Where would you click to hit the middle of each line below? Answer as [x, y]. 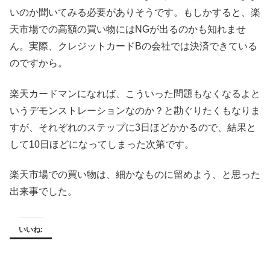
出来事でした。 [43, 192]
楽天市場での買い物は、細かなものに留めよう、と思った [135, 175]
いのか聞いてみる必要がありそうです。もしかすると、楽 [135, 13]
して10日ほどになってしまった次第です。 [102, 144]
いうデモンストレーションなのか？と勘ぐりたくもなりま [135, 110]
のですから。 [39, 63]
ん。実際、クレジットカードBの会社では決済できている [133, 46]
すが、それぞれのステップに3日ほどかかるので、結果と [133, 127]
